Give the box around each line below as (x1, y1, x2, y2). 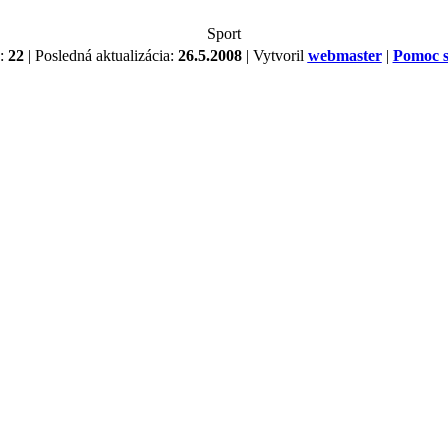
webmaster (307, 47, 382, 64)
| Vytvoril (241, 47, 308, 64)
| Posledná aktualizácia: (23, 47, 178, 64)
